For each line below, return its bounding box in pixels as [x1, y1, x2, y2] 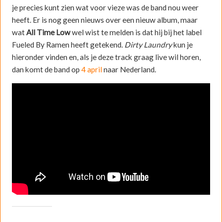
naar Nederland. [102, 64, 156, 74]
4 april [81, 64, 102, 74]
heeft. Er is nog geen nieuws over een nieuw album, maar [11, 15, 198, 24]
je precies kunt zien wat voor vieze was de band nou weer [11, 2, 199, 12]
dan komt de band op [11, 64, 81, 74]
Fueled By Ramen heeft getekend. [11, 40, 124, 49]
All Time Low [26, 27, 70, 37]
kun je [171, 40, 193, 49]
